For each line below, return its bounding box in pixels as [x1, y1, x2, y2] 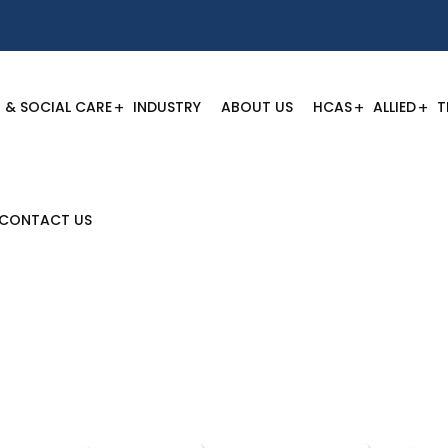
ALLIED [373, 97, 416, 118]
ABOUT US [221, 97, 293, 118]
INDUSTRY [133, 97, 201, 118]
